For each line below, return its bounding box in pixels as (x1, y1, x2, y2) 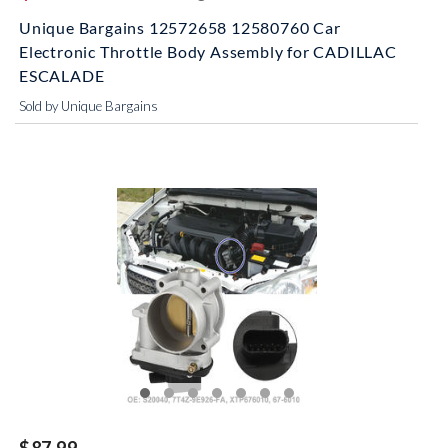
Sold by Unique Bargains (19, 98, 158, 114)
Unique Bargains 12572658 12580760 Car (19, 18, 341, 37)
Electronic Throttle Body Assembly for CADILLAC (19, 42, 397, 61)
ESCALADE (19, 66, 105, 85)
